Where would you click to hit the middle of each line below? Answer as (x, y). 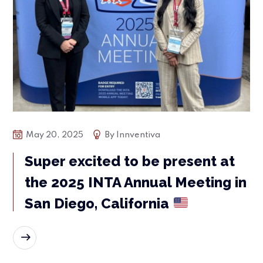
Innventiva (139, 135)
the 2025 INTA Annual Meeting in (136, 182)
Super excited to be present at (130, 161)
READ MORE (61, 237)
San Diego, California (99, 203)
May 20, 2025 (55, 135)
